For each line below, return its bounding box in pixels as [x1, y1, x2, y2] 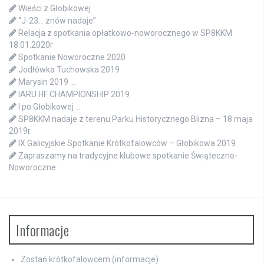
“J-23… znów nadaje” [18, 16, 96, 26]
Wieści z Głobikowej [18, 4, 91, 14]
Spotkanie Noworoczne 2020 [18, 52, 126, 62]
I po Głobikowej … [18, 102, 81, 112]
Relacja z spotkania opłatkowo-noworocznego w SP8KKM [18, 28, 232, 38]
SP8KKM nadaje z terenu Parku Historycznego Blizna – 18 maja [18, 114, 253, 124]
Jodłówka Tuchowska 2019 [18, 65, 120, 75]
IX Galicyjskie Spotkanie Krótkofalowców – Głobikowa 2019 [18, 138, 236, 148]
